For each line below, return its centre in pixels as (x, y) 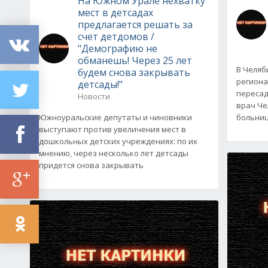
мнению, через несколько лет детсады (114, 153)
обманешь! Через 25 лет (135, 60)
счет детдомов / (116, 36)
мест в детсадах (115, 12)
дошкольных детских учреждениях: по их (118, 141)
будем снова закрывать (134, 72)
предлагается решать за (135, 24)
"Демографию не (118, 48)
